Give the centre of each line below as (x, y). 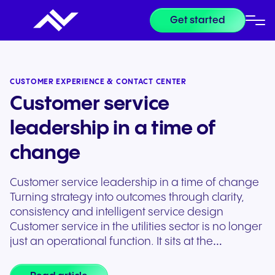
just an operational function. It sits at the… (116, 242)
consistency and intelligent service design (117, 212)
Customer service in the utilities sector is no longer (136, 227)
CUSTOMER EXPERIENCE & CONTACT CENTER (98, 82)
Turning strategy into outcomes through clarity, (127, 197)
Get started (198, 20)
